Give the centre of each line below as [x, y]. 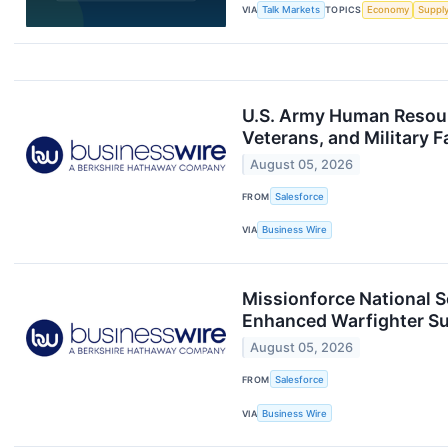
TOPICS [343, 10]
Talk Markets [291, 10]
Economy [387, 10]
